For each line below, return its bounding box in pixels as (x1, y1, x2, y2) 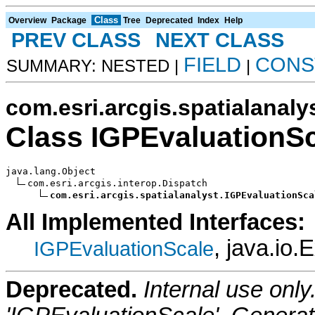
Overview (8, 15, 46, 25)
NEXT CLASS (155, 28, 284, 51)
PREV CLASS (11, 28, 141, 51)
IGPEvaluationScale (34, 236, 214, 260)
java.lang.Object (6, 165, 96, 176)
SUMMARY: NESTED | (6, 56, 184, 75)
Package (51, 15, 86, 25)
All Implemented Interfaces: (6, 209, 305, 235)
